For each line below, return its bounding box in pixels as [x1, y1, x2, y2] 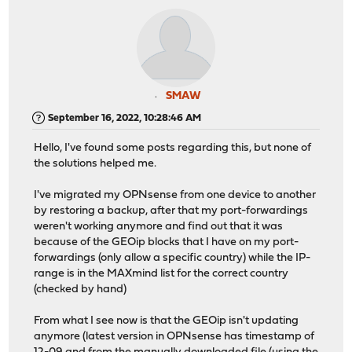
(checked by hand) [34, 284, 127, 296]
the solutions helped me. [34, 158, 157, 170]
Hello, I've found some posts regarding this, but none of [34, 142, 312, 155]
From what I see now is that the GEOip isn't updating [34, 315, 299, 328]
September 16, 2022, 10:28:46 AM [48, 112, 202, 123]
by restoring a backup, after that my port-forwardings [34, 205, 309, 218]
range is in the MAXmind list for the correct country [34, 268, 289, 280]
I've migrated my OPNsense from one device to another [34, 189, 317, 202]
